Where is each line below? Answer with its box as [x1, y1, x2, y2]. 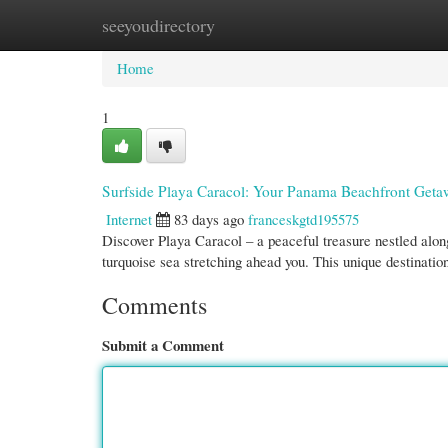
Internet [106, 209, 152, 229]
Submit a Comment [102, 334, 224, 356]
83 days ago [174, 209, 244, 229]
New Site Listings [199, 15, 306, 35]
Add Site [336, 15, 388, 35]
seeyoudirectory [102, 13, 215, 37]
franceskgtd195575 [248, 209, 359, 229]
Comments [102, 289, 207, 321]
